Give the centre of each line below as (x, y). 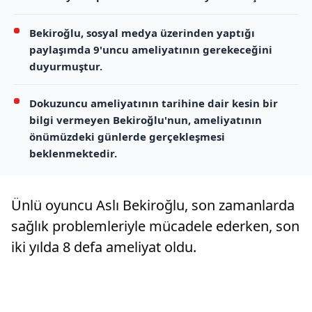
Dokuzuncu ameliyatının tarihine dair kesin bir (154, 103)
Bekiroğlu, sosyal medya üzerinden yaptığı (142, 33)
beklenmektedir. (73, 154)
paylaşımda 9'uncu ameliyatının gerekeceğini (151, 50)
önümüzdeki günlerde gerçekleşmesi (127, 137)
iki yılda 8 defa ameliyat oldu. (104, 247)
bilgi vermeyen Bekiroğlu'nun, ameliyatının (146, 120)
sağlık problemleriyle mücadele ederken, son (155, 226)
